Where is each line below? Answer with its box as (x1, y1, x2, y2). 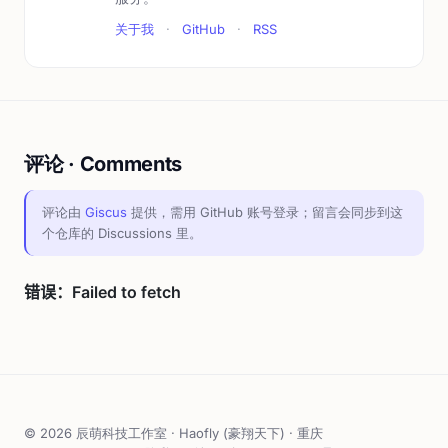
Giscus (85, 204, 127, 220)
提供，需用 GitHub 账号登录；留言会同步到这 (127, 204, 403, 220)
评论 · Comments (24, 152, 183, 176)
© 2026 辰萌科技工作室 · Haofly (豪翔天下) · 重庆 (24, 425, 323, 441)
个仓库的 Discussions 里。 (42, 225, 202, 241)
